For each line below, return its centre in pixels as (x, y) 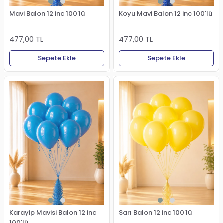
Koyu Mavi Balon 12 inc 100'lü (166, 13)
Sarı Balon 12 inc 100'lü (155, 212)
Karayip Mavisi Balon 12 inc (53, 212)
